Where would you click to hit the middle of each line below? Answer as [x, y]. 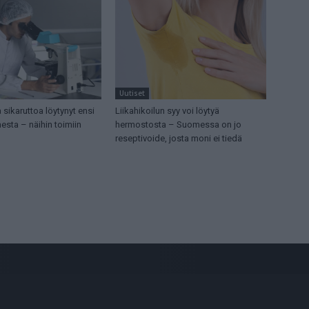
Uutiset [132, 93]
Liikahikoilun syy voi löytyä [168, 111]
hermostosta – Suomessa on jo [179, 125]
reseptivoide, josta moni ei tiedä [179, 139]
